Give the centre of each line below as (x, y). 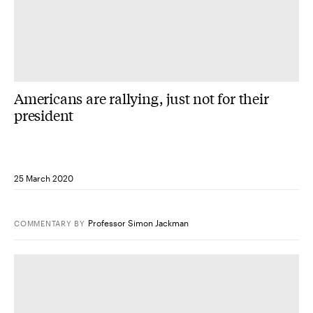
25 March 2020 (44, 178)
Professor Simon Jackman (139, 223)
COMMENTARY (43, 223)
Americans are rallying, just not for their (141, 98)
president (44, 115)
